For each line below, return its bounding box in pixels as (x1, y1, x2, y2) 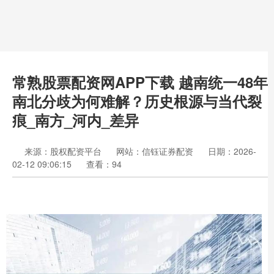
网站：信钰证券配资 (116, 145, 193, 157)
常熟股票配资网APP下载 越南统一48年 (12, 72, 268, 92)
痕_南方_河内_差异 (12, 109, 139, 130)
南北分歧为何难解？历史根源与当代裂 (12, 91, 262, 111)
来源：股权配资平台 (24, 145, 104, 157)
